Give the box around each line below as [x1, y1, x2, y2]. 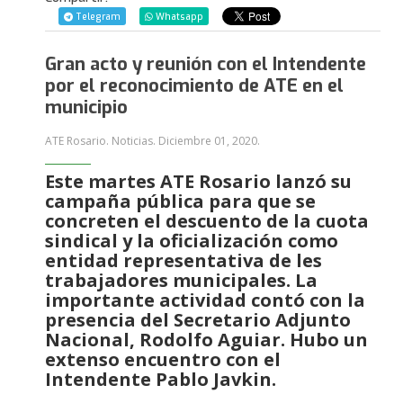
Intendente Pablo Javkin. [45, 366, 276, 391]
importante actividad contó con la [45, 287, 365, 312]
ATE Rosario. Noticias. [45, 132, 158, 148]
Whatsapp [153, 10, 203, 22]
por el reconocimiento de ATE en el [45, 73, 344, 98]
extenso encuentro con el [45, 346, 281, 372]
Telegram [73, 10, 121, 22]
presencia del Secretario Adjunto [45, 307, 351, 332]
